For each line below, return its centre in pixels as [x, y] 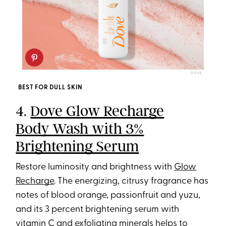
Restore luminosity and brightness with [95, 167]
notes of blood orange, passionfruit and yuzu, [108, 196]
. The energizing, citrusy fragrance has [131, 182]
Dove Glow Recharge [97, 111]
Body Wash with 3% [80, 129]
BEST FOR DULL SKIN [50, 88]
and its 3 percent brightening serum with [98, 210]
